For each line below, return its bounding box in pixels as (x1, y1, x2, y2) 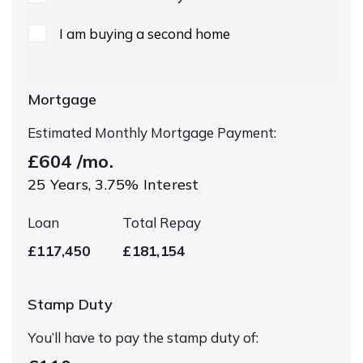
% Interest (125, 174, 199, 194)
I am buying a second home (59, 24, 230, 42)
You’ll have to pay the (28, 328, 167, 346)
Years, (45, 174, 96, 194)
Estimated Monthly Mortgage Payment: (28, 123, 276, 141)
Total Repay (122, 213, 202, 231)
